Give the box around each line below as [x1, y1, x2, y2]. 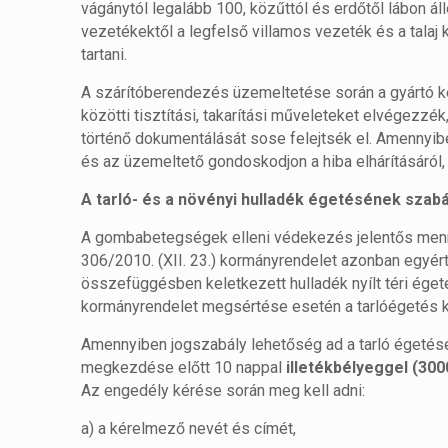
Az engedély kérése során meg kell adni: [81, 381, 366, 400]
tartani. [81, 45, 128, 64]
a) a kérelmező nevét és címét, [81, 419, 297, 438]
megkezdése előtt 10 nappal [81, 358, 287, 377]
